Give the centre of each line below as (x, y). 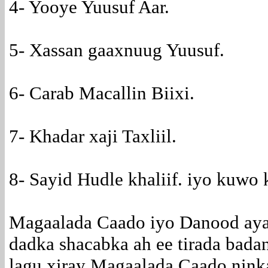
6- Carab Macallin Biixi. (102, 93)
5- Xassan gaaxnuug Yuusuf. (117, 50)
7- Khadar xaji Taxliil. (93, 136)
